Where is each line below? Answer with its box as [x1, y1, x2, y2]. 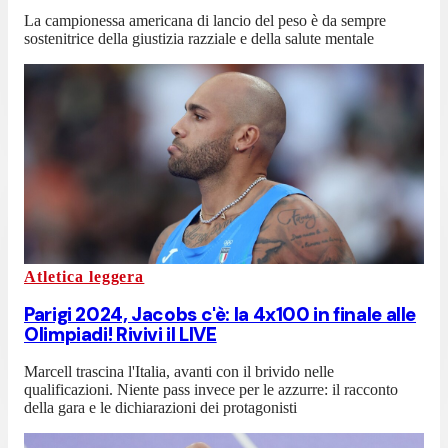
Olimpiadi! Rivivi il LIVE [24, 321, 217, 347]
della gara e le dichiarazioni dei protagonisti [24, 399, 297, 417]
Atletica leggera [24, 267, 145, 285]
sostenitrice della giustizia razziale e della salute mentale [24, 29, 374, 47]
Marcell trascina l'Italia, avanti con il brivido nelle [24, 363, 334, 381]
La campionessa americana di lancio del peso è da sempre [24, 11, 386, 29]
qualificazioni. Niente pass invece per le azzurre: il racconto [24, 381, 398, 399]
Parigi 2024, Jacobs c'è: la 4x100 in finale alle [24, 301, 417, 327]
